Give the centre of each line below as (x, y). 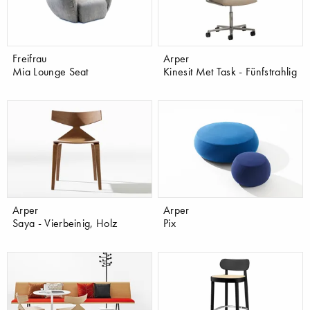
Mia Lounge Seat (51, 71)
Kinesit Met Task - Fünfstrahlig (230, 71)
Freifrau (30, 58)
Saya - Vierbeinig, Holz (65, 222)
